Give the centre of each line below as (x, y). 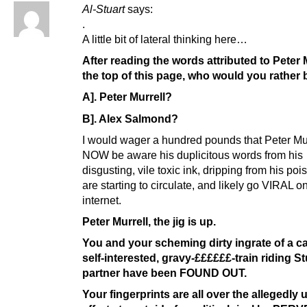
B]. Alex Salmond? (130, 118)
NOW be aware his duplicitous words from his (193, 155)
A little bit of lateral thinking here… (165, 39)
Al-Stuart (103, 9)
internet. (102, 200)
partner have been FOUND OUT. (164, 272)
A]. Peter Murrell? (127, 97)
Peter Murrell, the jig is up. (149, 221)
